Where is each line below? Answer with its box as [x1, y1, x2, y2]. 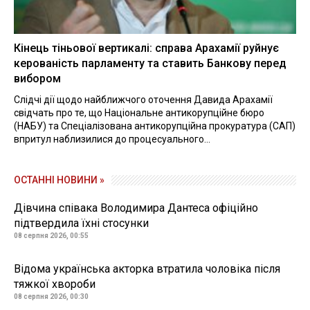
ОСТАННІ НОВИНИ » [14, 174, 104, 185]
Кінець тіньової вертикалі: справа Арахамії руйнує [14, 41, 279, 55]
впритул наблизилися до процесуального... [14, 133, 210, 145]
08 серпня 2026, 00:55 [14, 231, 89, 239]
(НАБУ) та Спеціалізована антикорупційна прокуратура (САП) [14, 120, 295, 131]
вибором [14, 71, 61, 85]
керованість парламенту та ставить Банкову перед [14, 56, 286, 70]
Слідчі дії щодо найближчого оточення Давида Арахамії [14, 93, 273, 105]
